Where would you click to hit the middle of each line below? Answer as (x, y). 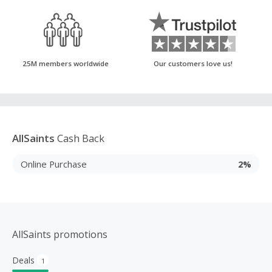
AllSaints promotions (60, 234)
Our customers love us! (193, 63)
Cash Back (80, 138)
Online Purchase (54, 164)
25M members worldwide (66, 63)
